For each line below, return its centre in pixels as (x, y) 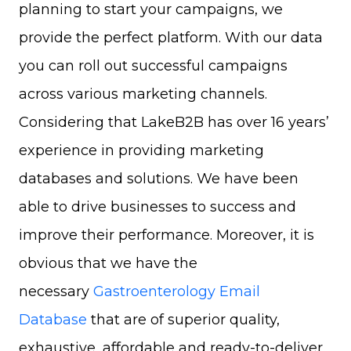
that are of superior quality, (183, 320)
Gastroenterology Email (177, 292)
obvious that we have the (108, 264)
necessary (56, 292)
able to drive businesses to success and (157, 207)
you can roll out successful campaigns (153, 66)
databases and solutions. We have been (159, 179)
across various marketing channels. (143, 94)
